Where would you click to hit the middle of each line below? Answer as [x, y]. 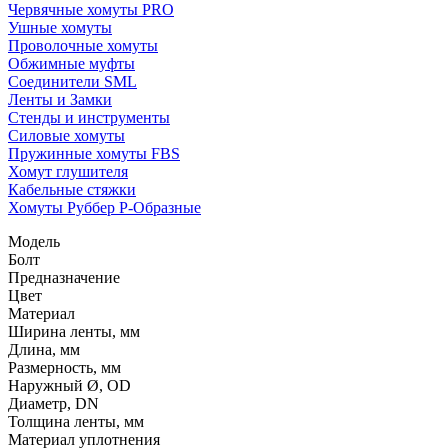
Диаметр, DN [53, 403]
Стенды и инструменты [89, 117]
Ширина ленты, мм [74, 331]
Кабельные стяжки [72, 189]
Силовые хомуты [66, 135]
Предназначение [64, 277]
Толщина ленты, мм [76, 421]
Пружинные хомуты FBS [94, 153]
